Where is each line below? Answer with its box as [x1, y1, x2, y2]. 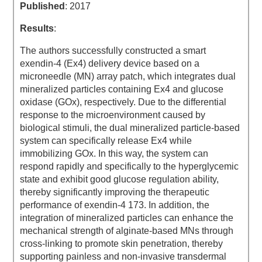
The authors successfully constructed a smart [20, 46, 206, 56]
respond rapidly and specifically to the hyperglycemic [20, 161, 239, 172]
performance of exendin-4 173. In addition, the [20, 200, 210, 211]
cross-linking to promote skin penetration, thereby [20, 239, 223, 249]
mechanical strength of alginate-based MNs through [20, 226, 234, 236]
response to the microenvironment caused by [20, 110, 206, 120]
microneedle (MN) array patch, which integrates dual [20, 71, 236, 82]
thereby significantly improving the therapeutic [20, 187, 210, 198]
